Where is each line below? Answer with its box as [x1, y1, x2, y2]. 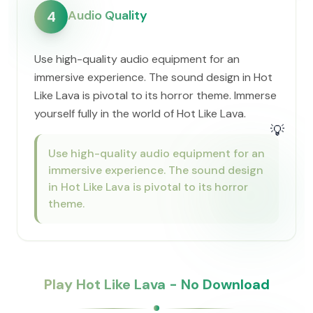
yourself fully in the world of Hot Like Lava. [34, 106, 246, 121]
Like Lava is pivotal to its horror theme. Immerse [34, 88, 277, 103]
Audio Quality [68, 7, 147, 24]
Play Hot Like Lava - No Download [43, 275, 270, 293]
